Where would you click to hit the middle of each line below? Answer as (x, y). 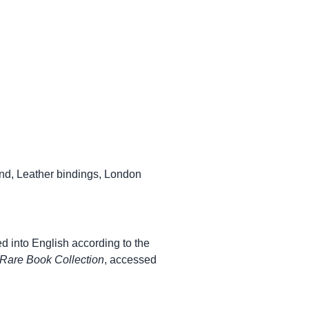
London (123, 174)
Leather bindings (58, 174)
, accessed (130, 260)
